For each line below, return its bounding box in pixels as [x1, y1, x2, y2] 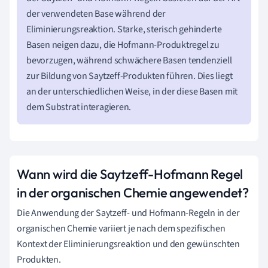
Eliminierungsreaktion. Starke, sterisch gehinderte [26, 22, 222, 36]
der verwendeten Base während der [26, 7, 166, 20]
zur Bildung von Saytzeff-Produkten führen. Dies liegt [26, 69, 233, 83]
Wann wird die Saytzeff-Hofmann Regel [17, 165, 243, 182]
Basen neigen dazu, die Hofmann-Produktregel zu [26, 38, 220, 51]
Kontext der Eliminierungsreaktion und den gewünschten [17, 237, 240, 251]
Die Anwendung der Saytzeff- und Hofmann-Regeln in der [17, 206, 240, 220]
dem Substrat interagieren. [26, 100, 132, 114]
